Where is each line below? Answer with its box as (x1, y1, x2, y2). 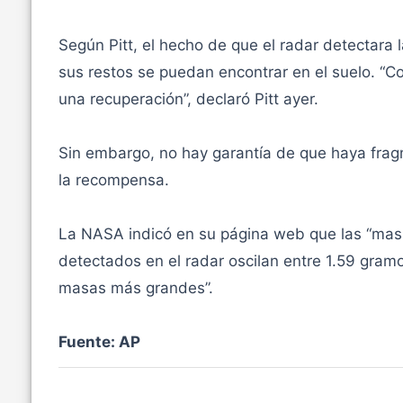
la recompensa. (58, 171, 169, 190)
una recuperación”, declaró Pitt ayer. (58, 90, 318, 109)
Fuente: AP (58, 333, 140, 352)
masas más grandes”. (58, 279, 213, 298)
